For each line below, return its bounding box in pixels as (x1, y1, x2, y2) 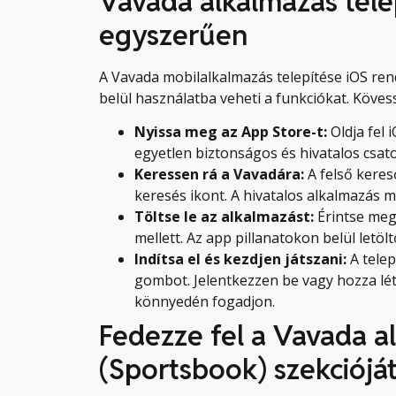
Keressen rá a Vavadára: (134, 164, 304, 184)
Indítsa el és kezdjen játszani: (134, 248, 346, 269)
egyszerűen (99, 16, 247, 53)
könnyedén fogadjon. (134, 291, 275, 311)
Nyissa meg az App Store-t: (134, 121, 327, 141)
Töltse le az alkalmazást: (134, 206, 314, 226)
